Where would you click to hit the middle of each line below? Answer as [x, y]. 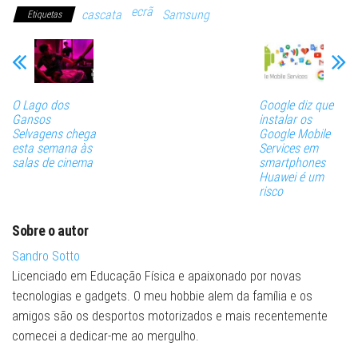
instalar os [285, 119]
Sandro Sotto [46, 256]
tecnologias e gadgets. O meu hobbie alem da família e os [162, 296]
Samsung [186, 15]
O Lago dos [40, 105]
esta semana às [52, 148]
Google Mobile [294, 133]
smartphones [292, 162]
